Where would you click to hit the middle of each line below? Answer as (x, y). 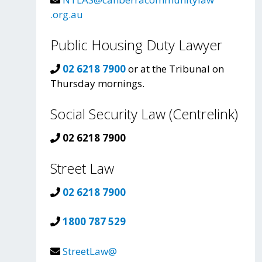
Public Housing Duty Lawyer (136, 45)
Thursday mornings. (97, 84)
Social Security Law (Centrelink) (144, 114)
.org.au (67, 15)
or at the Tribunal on (175, 69)
